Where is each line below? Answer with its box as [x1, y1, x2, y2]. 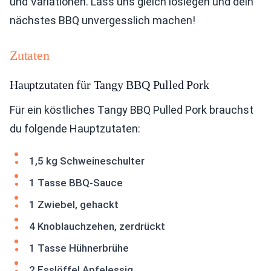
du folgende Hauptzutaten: [10, 122, 140, 135]
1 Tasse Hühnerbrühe [29, 242, 129, 254]
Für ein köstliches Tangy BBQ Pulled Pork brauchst [10, 103, 253, 116]
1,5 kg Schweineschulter [29, 155, 145, 167]
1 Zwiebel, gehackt [29, 198, 119, 211]
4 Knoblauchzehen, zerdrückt [29, 220, 165, 232]
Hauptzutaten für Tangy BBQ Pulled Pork [10, 78, 209, 91]
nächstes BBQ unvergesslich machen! [10, 14, 195, 27]
